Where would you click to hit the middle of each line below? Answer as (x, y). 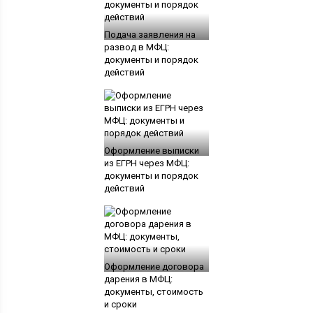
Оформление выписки (151, 151)
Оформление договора (154, 267)
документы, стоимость (153, 292)
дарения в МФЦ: (138, 279)
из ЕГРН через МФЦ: (146, 163)
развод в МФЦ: (136, 48)
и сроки (120, 305)
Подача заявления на (150, 35)
